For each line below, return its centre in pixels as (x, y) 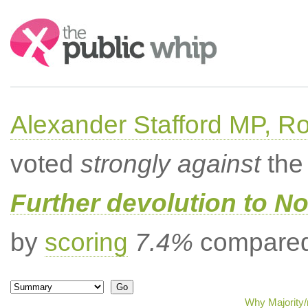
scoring (86, 242)
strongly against (170, 164)
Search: (29, 25)
